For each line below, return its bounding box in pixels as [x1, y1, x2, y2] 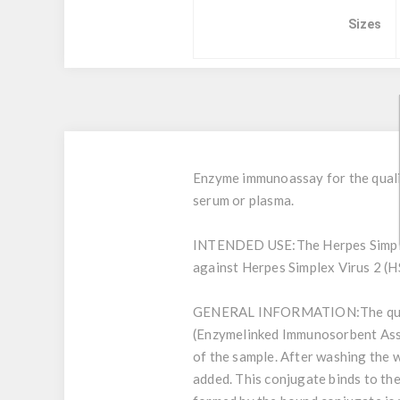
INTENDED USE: [193, 237, 296, 253]
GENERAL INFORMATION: [193, 304, 360, 320]
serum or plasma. [193, 192, 295, 208]
